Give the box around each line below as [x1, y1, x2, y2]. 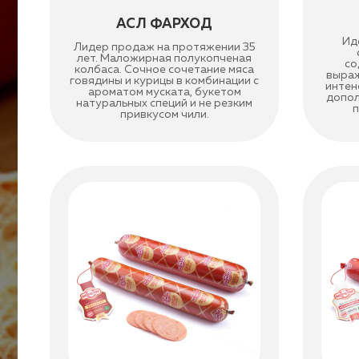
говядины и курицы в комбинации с [70, 75, 260, 87]
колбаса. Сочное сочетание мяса [75, 64, 255, 75]
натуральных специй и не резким [76, 98, 253, 109]
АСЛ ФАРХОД [116, 18, 213, 31]
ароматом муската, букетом [87, 87, 241, 98]
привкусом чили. [119, 109, 209, 120]
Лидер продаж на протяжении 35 [73, 42, 256, 53]
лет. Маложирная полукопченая [77, 53, 252, 64]
